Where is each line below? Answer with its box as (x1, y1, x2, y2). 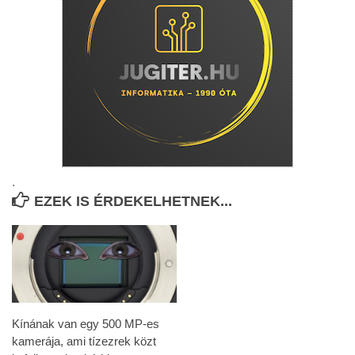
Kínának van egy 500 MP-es (12, 316, 159, 330)
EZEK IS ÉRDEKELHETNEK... (34, 193, 232, 209)
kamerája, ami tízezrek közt (12, 334, 156, 348)
